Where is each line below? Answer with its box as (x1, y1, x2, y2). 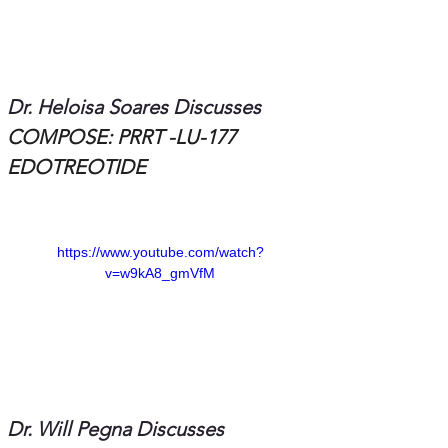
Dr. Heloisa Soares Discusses (7, 95, 266, 120)
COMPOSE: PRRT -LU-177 (7, 125, 241, 150)
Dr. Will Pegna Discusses (7, 417, 229, 442)
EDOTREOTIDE (7, 155, 146, 180)
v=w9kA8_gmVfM (105, 265, 215, 282)
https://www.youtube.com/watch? (56, 244, 264, 261)
